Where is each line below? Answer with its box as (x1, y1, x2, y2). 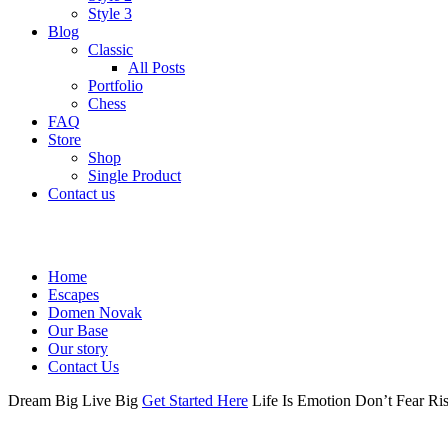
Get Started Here (142, 391, 248, 409)
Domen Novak (48, 303, 142, 321)
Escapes (48, 285, 99, 303)
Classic (88, 40, 133, 58)
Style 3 (88, 4, 132, 22)
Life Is (252, 391, 293, 409)
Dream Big (8, 391, 78, 409)
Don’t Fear (355, 391, 424, 409)
